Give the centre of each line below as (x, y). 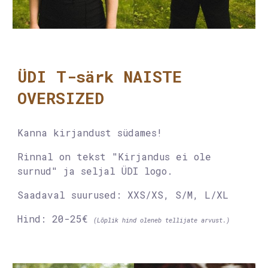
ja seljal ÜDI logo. (115, 170)
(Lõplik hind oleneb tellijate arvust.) (162, 220)
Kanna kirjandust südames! (90, 132)
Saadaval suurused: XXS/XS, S (100, 194)
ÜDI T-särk (71, 76)
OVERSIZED (61, 98)
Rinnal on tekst (65, 156)
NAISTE (153, 76)
